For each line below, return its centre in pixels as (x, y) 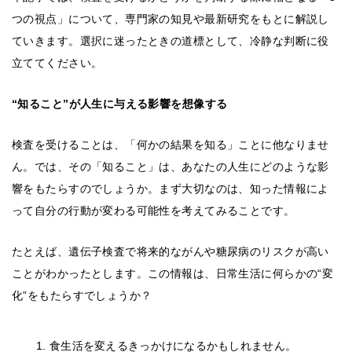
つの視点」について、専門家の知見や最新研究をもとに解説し (170, 19)
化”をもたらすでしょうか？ (82, 296)
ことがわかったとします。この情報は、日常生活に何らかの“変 (173, 274)
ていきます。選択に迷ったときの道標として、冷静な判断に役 (170, 41)
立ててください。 (57, 63)
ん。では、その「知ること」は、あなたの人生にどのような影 (170, 167)
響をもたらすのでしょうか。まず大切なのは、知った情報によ (170, 189)
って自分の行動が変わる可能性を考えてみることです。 (154, 211)
